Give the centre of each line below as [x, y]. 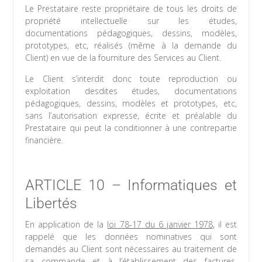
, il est [225, 225]
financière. [44, 140]
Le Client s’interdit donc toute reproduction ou [131, 79]
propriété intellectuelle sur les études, [131, 21]
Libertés [51, 204]
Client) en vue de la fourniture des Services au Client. [123, 58]
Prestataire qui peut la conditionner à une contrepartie [131, 128]
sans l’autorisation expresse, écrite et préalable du [131, 116]
